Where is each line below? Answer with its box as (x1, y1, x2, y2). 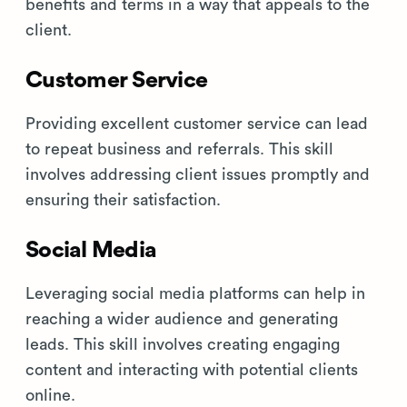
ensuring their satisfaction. (25, 192, 221, 209)
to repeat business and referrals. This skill (25, 141, 333, 158)
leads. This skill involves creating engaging (25, 336, 340, 353)
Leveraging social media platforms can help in (25, 285, 365, 303)
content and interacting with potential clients (25, 362, 358, 379)
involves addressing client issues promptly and (25, 166, 370, 184)
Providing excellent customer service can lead (25, 115, 368, 133)
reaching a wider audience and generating (25, 311, 338, 328)
